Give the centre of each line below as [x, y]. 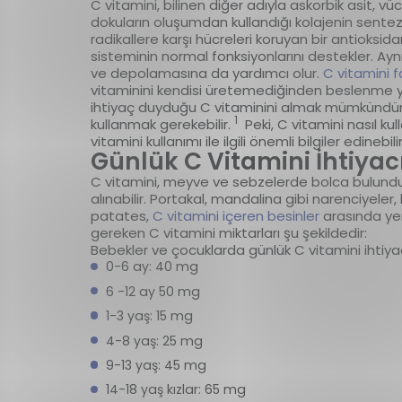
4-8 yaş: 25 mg [154, 341]
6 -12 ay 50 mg [154, 291]
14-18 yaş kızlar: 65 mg [175, 390]
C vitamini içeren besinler [236, 216]
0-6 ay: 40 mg [153, 267]
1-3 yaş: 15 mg [149, 316]
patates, [121, 216]
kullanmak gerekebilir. [162, 125]
